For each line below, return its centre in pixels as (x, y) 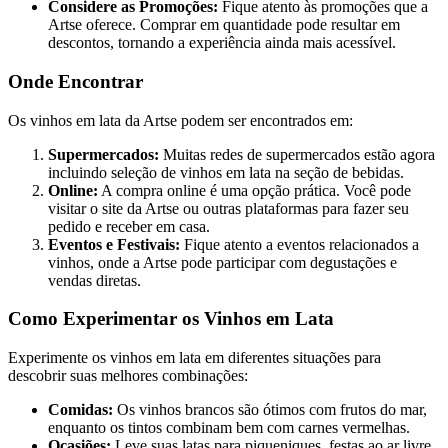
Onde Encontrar (75, 81)
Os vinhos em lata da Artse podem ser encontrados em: (180, 120)
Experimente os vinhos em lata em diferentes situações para (194, 357)
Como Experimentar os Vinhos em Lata (171, 319)
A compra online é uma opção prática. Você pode (254, 190)
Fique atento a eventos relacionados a (299, 244)
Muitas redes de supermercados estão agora (297, 154)
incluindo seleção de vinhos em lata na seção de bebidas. (226, 172)
